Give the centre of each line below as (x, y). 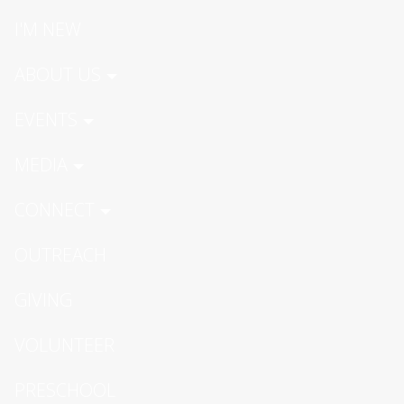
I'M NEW (48, 29)
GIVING (43, 300)
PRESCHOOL (65, 390)
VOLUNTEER (64, 345)
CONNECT (55, 210)
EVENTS (46, 119)
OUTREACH (60, 255)
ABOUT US (58, 74)
